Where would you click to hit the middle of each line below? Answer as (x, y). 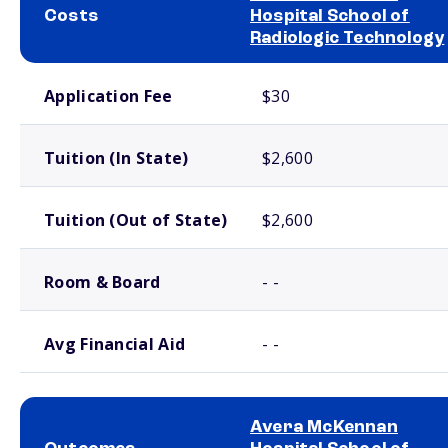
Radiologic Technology (347, 38)
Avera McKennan (324, 427)
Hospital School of (330, 16)
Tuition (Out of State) (136, 220)
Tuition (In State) (116, 158)
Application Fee (108, 96)
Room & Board (102, 282)
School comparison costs (79, 71)
